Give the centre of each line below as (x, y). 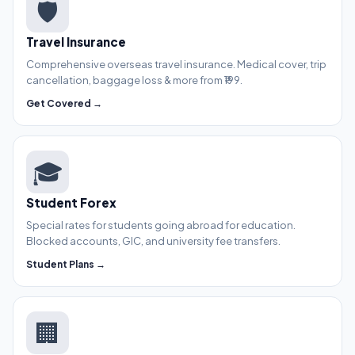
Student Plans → (66, 265)
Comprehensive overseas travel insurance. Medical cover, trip (176, 65)
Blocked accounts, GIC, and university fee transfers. (153, 241)
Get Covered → (64, 104)
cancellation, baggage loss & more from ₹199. (134, 80)
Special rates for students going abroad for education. (161, 225)
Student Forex (71, 203)
